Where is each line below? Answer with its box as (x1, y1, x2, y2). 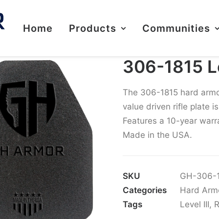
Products (68, 22, 116, 34)
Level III (180, 199, 209, 209)
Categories (123, 185, 167, 195)
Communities (142, 22, 210, 34)
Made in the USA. (123, 130, 192, 140)
